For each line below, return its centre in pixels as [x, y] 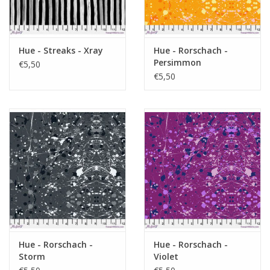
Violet [166, 256]
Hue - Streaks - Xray [61, 51]
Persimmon [177, 63]
